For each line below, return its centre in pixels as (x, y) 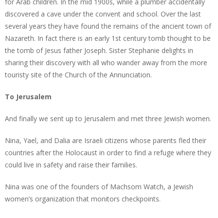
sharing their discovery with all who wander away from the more (106, 63)
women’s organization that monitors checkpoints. (83, 199)
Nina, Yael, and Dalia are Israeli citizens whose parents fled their (106, 140)
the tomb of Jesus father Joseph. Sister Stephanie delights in (99, 50)
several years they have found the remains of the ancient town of (108, 26)
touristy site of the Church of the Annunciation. (78, 75)
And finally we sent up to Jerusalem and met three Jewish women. (108, 118)
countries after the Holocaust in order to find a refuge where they (108, 153)
